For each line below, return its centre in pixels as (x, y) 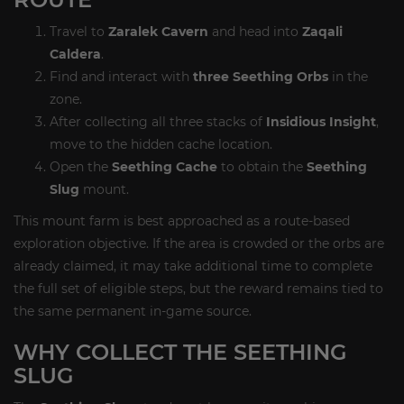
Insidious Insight (321, 121)
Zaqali (322, 31)
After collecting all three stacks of (158, 121)
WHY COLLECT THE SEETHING (180, 352)
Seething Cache (165, 166)
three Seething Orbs (261, 76)
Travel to (79, 31)
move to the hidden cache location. (161, 144)
